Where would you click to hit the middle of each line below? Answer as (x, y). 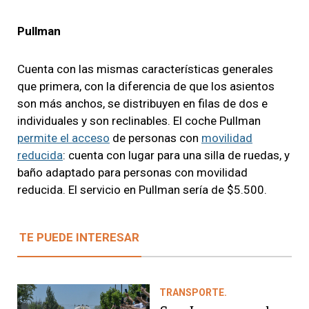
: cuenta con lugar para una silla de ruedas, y (176, 155)
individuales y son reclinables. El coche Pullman (139, 120)
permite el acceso (63, 138)
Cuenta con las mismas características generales (145, 69)
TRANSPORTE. (193, 292)
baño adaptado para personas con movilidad (132, 172)
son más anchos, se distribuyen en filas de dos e (142, 103)
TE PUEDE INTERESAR (79, 237)
